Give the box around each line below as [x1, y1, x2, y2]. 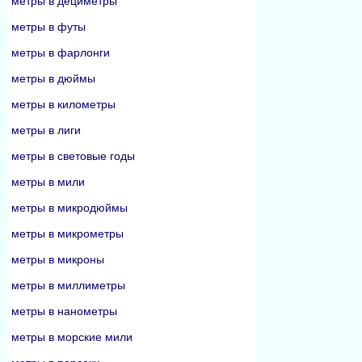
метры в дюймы [11, 72, 95, 85]
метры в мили [11, 175, 85, 188]
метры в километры [11, 98, 116, 111]
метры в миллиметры [11, 279, 125, 292]
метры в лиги [11, 124, 81, 137]
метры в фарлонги [11, 46, 110, 59]
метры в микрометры [11, 227, 124, 240]
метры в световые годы [11, 149, 135, 162]
